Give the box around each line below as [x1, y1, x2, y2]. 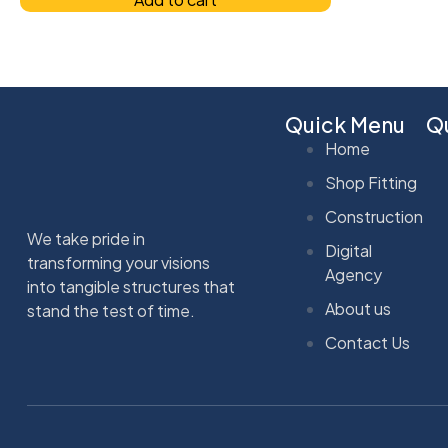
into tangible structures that [27, 275, 235, 297]
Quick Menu [285, 110, 405, 138]
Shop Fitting [325, 171, 417, 193]
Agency [325, 263, 382, 285]
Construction [325, 205, 423, 227]
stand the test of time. [27, 299, 195, 321]
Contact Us [325, 331, 410, 353]
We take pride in [27, 227, 145, 249]
